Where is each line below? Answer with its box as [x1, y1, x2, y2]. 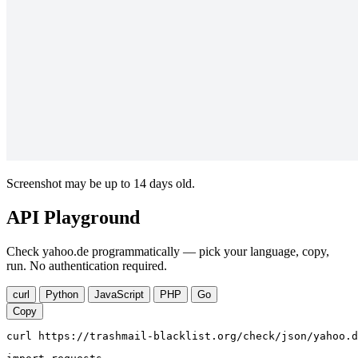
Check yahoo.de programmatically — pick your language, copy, [6, 245, 329, 259]
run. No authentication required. [6, 259, 167, 273]
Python [46, 288, 78, 301]
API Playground [6, 207, 140, 229]
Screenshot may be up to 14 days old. [6, 177, 195, 191]
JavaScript [94, 288, 144, 301]
